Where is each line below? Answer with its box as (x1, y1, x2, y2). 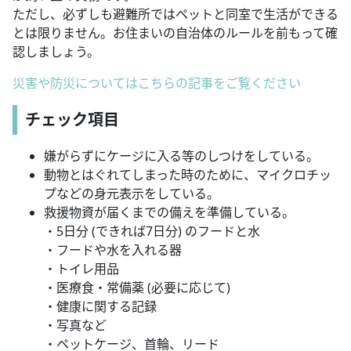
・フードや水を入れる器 (44, 241, 182, 259)
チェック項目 (25, 109, 119, 131)
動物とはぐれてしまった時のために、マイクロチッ (44, 166, 331, 184)
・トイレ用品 (44, 260, 119, 278)
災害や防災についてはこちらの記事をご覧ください (13, 74, 301, 92)
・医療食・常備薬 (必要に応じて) (44, 279, 230, 297)
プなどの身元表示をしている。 (44, 185, 219, 203)
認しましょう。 (13, 43, 100, 61)
